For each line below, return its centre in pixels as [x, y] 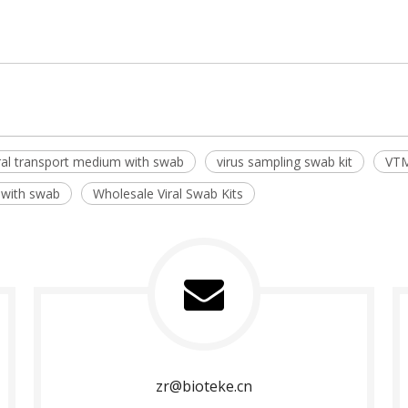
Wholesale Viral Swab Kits [168, 194]
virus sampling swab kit [285, 162]
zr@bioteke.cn [204, 386]
